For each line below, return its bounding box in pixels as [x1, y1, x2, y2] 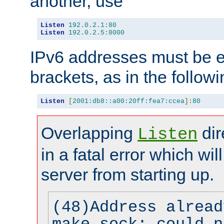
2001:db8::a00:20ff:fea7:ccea [72, 97, 184, 105]
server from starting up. [41, 164, 214, 184]
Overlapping [41, 123, 137, 142]
